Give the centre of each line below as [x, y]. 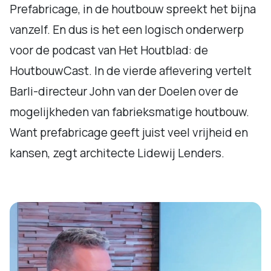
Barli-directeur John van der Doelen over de [124, 91]
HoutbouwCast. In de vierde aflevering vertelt [131, 71]
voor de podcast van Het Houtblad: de [109, 50]
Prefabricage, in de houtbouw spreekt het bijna [133, 9]
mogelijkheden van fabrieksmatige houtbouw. [129, 112]
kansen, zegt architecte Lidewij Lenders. [117, 153]
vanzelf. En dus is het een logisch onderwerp [127, 30]
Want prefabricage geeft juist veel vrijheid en [129, 132]
